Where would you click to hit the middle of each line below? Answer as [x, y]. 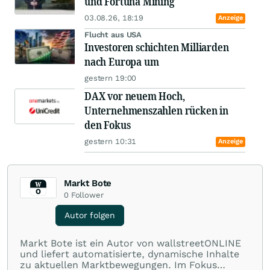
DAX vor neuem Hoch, [135, 96]
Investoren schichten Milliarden [157, 47]
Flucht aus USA [113, 35]
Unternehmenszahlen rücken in [156, 111]
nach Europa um [122, 62]
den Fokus [108, 125]
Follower [87, 195]
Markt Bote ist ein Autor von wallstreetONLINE [130, 243]
